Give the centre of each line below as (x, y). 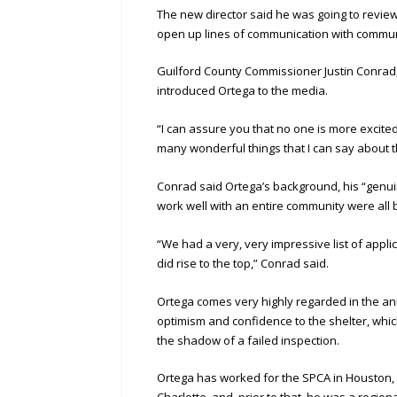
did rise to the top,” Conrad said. (243, 263)
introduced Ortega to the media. (243, 91)
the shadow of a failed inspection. (249, 340)
